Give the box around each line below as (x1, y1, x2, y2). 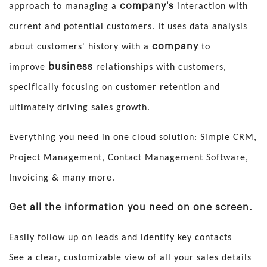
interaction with (174, 2, 248, 12)
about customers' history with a (9, 42, 152, 52)
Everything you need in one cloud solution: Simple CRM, (9, 133, 257, 143)
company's (120, 1, 174, 11)
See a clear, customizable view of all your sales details (9, 253, 252, 263)
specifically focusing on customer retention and (9, 83, 220, 93)
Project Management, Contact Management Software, (9, 153, 249, 163)
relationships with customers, (93, 63, 226, 73)
